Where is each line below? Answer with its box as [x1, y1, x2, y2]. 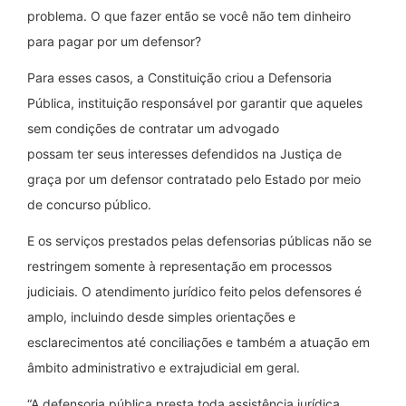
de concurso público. [27, 196, 151, 212]
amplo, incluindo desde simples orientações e [27, 308, 295, 324]
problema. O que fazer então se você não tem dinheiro [27, 7, 351, 24]
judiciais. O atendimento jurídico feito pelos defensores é [27, 283, 362, 299]
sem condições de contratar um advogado [27, 120, 279, 136]
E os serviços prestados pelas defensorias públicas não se [27, 232, 372, 248]
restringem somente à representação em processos [27, 257, 332, 274]
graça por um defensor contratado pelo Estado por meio [27, 170, 361, 187]
